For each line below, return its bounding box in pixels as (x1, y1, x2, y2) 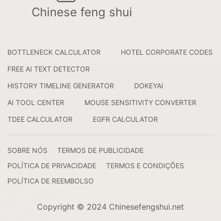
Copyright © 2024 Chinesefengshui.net (37, 202, 184, 212)
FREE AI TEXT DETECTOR (7, 64, 90, 73)
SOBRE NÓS (7, 146, 47, 154)
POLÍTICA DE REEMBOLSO (7, 177, 94, 185)
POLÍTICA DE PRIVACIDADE (7, 161, 96, 170)
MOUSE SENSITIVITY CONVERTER (84, 98, 196, 107)
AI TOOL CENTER (7, 98, 64, 107)
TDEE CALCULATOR (7, 114, 73, 123)
